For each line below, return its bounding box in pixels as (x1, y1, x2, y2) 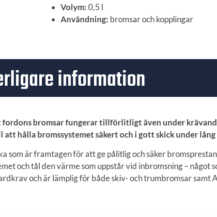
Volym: (61, 2, 87, 13)
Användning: (61, 14, 108, 25)
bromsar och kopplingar (108, 14, 193, 25)
